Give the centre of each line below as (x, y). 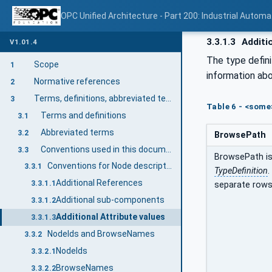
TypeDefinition (241, 171)
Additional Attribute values (110, 217)
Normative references (77, 81)
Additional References (99, 183)
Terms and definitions (83, 115)
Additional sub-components (110, 200)
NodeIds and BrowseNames (101, 234)
